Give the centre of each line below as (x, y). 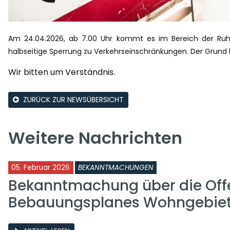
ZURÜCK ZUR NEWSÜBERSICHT (73, 99)
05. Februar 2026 (41, 167)
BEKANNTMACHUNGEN (116, 167)
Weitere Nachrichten (95, 138)
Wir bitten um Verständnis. (62, 72)
